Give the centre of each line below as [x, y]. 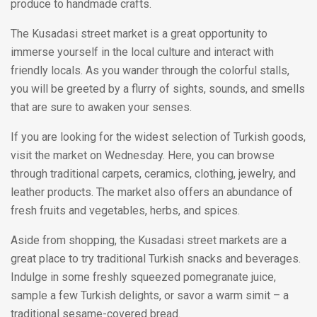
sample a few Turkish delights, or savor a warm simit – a [150, 295]
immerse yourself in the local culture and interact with [142, 52]
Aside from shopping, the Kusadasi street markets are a [149, 240]
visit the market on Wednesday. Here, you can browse [143, 155]
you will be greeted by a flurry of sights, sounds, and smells [158, 88]
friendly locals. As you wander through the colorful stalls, [150, 70]
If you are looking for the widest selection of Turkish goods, [158, 137]
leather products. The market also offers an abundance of [152, 192]
